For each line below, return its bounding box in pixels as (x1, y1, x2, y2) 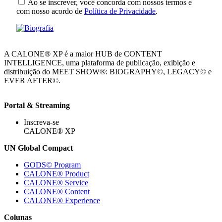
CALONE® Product (24, 169, 89, 178)
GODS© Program (24, 160, 81, 169)
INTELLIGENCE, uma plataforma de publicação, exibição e (4, 58, 195, 67)
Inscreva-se (24, 117, 59, 126)
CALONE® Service (24, 178, 88, 187)
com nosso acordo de (16, 6, 84, 15)
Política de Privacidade (84, 6, 156, 15)
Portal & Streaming (4, 101, 70, 110)
